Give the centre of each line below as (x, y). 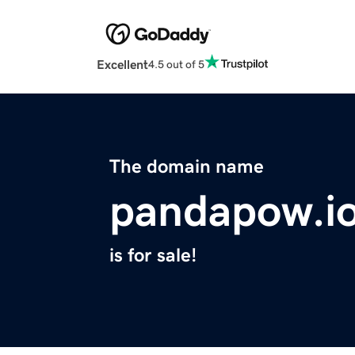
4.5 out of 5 (176, 64)
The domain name (187, 167)
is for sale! (153, 256)
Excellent (122, 65)
